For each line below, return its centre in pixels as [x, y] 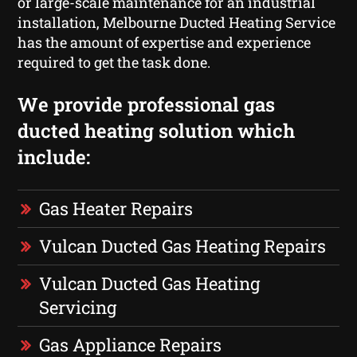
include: [54, 157]
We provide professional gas [147, 104]
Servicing [78, 307]
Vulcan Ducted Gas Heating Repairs [183, 245]
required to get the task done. [114, 62]
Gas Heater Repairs [116, 208]
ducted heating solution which [157, 130]
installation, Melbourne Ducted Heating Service [177, 22]
